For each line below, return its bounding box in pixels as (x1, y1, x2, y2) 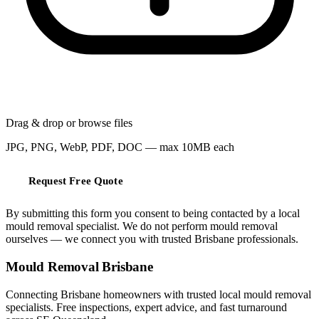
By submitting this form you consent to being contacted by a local (6, 207, 300, 220)
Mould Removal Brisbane (6, 259, 153, 275)
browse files (78, 116, 132, 129)
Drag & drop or (6, 116, 75, 129)
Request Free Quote (28, 174, 123, 187)
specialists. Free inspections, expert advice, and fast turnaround (6, 300, 287, 313)
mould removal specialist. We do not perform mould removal (6, 220, 278, 233)
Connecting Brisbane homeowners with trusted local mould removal (6, 288, 311, 300)
